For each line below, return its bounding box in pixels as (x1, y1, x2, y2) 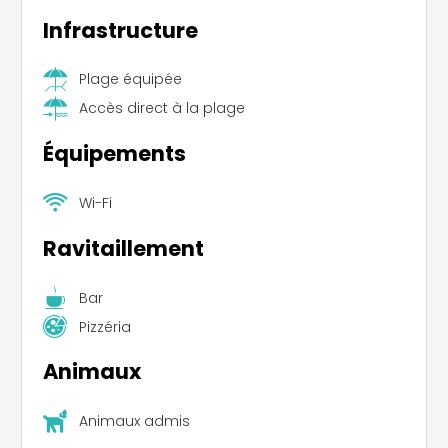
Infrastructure (43, 15, 198, 45)
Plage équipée (78, 69, 182, 90)
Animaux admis (78, 411, 190, 432)
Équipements (43, 139, 186, 169)
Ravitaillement (43, 233, 204, 263)
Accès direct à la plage (78, 98, 245, 119)
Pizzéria (78, 316, 131, 337)
